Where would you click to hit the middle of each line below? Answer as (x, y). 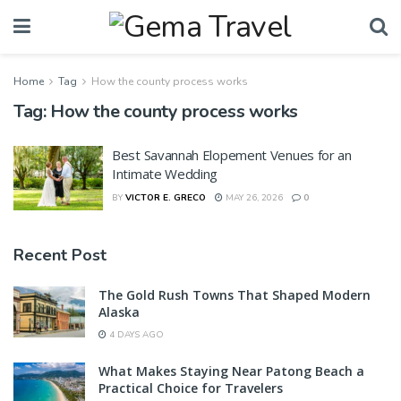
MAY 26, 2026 (253, 198)
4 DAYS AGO (135, 334)
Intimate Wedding (165, 174)
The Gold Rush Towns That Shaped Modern (235, 294)
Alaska (119, 311)
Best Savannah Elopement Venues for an (232, 155)
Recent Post (60, 255)
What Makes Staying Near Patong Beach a (231, 371)
